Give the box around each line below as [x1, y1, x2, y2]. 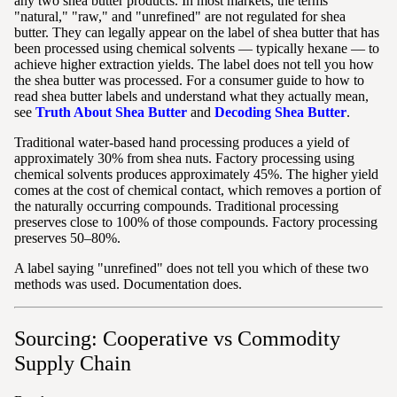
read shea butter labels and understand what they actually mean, [14, 89, 369, 105]
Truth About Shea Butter [35, 105, 187, 121]
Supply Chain [14, 352, 131, 376]
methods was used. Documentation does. [14, 276, 242, 292]
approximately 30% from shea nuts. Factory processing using [14, 151, 354, 167]
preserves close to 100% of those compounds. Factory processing [14, 214, 378, 230]
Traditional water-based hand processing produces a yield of [14, 135, 349, 151]
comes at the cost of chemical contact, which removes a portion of [14, 183, 381, 198]
